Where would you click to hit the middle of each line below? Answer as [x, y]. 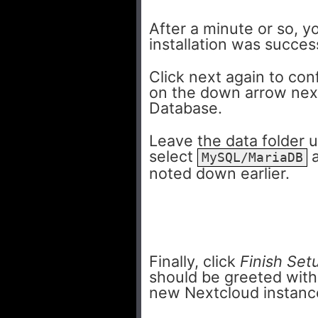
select [173, 157]
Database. [186, 108]
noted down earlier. [219, 174]
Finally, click [194, 262]
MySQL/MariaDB [252, 158]
